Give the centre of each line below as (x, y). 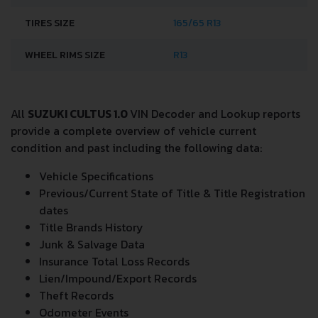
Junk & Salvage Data (92, 244)
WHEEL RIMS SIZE (65, 55)
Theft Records (76, 295)
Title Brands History (91, 227)
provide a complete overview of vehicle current (133, 131)
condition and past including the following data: (136, 148)
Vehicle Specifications (96, 176)
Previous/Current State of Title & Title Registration (172, 193)
